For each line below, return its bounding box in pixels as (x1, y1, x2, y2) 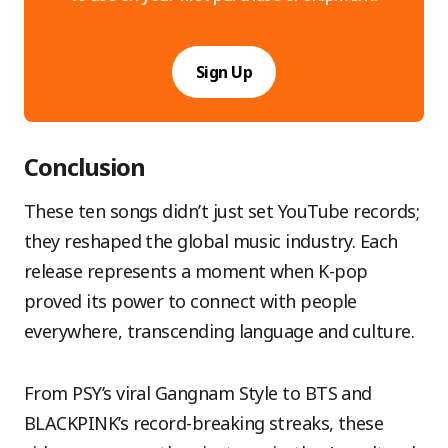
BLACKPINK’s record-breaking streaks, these (24, 411, 384, 435)
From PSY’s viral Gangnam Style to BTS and (24, 381, 372, 405)
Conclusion (24, 150, 146, 183)
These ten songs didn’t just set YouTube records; (24, 199, 420, 223)
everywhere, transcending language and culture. (24, 319, 415, 343)
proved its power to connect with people (24, 289, 357, 313)
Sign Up (195, 61, 253, 83)
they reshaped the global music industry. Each (24, 229, 398, 253)
